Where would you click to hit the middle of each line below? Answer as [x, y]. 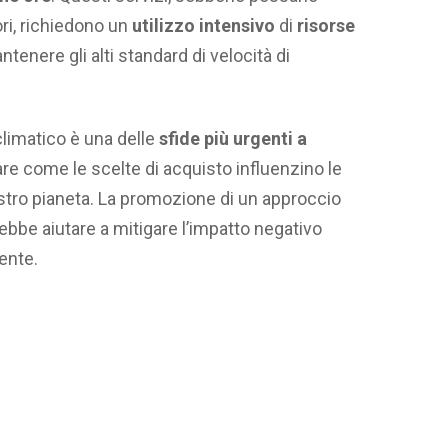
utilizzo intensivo [203, 26]
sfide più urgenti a [231, 138]
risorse [326, 26]
